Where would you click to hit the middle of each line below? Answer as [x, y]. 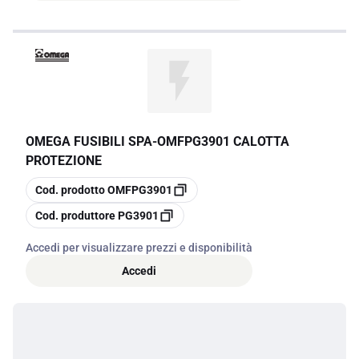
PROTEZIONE [64, 161]
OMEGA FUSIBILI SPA [89, 141]
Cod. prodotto [70, 190]
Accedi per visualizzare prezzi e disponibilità [139, 248]
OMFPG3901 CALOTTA [223, 141]
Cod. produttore [75, 216]
